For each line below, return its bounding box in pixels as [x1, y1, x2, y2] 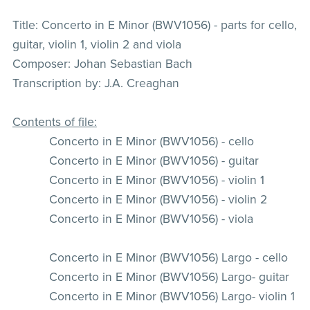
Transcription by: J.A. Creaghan [12, 75, 179, 91]
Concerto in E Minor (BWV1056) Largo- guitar [48, 269, 289, 284]
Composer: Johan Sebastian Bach [12, 56, 192, 71]
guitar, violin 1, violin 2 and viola [12, 37, 181, 52]
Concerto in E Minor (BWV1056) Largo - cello [48, 250, 288, 265]
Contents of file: [12, 114, 97, 129]
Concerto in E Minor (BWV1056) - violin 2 [48, 192, 267, 207]
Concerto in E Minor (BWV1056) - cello [48, 134, 254, 149]
